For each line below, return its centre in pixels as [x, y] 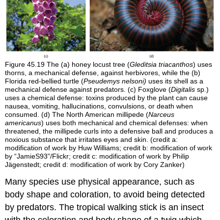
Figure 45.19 [26, 65]
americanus [23, 123]
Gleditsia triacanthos [162, 65]
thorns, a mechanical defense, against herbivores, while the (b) [103, 73]
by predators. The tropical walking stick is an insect [105, 207]
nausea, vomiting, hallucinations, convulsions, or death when [99, 106]
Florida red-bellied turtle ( [44, 81]
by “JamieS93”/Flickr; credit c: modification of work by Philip [97, 156]
